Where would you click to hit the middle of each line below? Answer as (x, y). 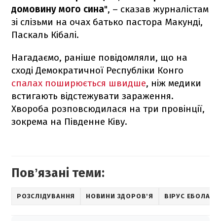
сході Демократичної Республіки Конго (97, 70)
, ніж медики (174, 83)
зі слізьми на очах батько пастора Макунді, (107, 22)
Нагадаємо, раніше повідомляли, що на (99, 57)
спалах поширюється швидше (79, 83)
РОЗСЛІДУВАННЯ (46, 196)
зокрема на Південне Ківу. (69, 121)
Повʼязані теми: (58, 173)
